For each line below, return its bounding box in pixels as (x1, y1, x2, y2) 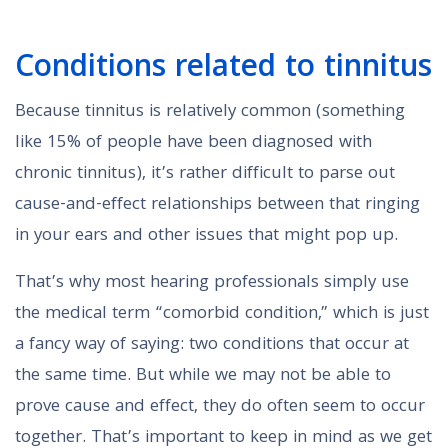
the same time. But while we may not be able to (15, 362, 391, 392)
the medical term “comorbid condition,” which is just (15, 300, 429, 330)
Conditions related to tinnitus (15, 44, 432, 96)
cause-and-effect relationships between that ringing (15, 191, 420, 221)
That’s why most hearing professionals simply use (15, 269, 409, 299)
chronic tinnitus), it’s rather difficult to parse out (15, 160, 395, 190)
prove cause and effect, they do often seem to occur (15, 393, 425, 423)
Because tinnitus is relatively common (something (15, 98, 405, 128)
